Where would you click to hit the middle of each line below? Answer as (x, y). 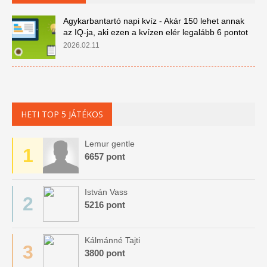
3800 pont (105, 253)
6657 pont (105, 156)
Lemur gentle (110, 144)
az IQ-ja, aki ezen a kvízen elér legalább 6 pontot (155, 32)
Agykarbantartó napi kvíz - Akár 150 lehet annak (153, 21)
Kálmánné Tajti (112, 240)
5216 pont (105, 205)
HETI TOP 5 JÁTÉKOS (62, 114)
